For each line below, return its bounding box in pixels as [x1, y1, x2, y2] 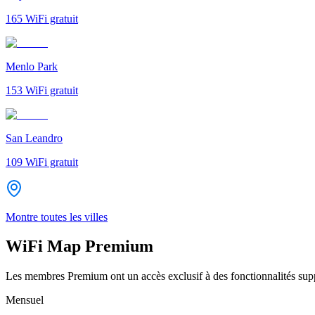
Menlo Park [6, 60, 58, 72]
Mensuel [6, 294, 44, 307]
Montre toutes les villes [6, 210, 108, 223]
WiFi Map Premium [6, 237, 153, 256]
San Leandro [6, 131, 63, 144]
